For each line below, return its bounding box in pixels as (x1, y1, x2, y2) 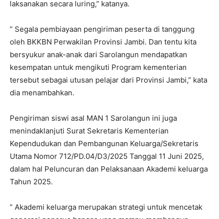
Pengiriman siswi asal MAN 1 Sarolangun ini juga (10, 113, 177, 123)
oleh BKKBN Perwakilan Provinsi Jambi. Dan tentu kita (10, 37, 197, 46)
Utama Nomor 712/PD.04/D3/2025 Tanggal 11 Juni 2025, (10, 151, 204, 161)
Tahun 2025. (10, 176, 53, 186)
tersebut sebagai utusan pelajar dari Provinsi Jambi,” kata (10, 75, 207, 85)
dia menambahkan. (10, 88, 74, 97)
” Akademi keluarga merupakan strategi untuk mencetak (10, 202, 202, 212)
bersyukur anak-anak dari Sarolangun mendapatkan (10, 49, 187, 59)
